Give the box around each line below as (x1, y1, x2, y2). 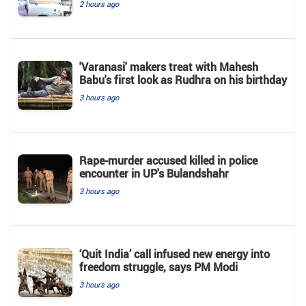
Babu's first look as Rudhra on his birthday (79, 72, 287, 87)
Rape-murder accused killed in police (79, 152, 258, 168)
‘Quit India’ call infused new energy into (79, 246, 270, 262)
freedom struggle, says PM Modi (79, 259, 238, 275)
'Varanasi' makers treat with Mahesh (79, 59, 258, 74)
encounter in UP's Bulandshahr (79, 165, 229, 181)
